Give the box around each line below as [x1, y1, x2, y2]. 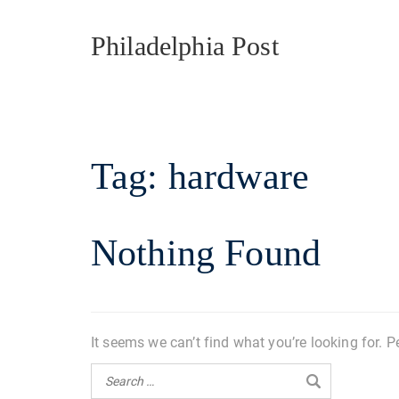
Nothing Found [91, 232, 322, 273]
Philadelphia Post [91, 31, 279, 61]
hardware [167, 156, 310, 197]
